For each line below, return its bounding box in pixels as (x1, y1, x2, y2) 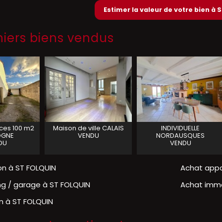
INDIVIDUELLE (161, 123, 200, 133)
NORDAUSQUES (156, 131, 205, 140)
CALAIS (102, 123, 124, 133)
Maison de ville (53, 123, 101, 133)
